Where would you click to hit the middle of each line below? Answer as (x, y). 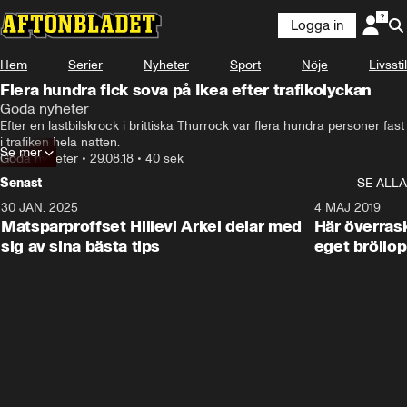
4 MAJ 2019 (347, 208)
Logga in (317, 25)
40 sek (164, 159)
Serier (85, 65)
